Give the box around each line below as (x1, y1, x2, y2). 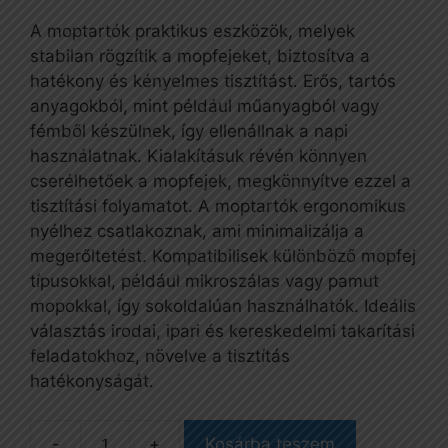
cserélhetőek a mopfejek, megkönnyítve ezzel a (30, 171, 411, 192)
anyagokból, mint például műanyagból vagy (30, 96, 379, 117)
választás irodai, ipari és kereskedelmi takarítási (30, 321, 415, 342)
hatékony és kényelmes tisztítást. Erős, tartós (30, 71, 396, 92)
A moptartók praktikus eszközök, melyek (30, 21, 355, 42)
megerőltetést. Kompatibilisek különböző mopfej (30, 246, 416, 267)
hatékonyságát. (30, 371, 154, 392)
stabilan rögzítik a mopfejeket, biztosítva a (30, 46, 370, 67)
